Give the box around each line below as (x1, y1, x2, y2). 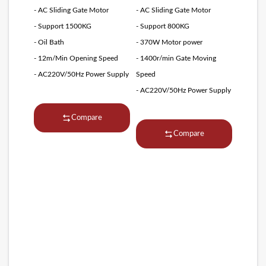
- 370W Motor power (136, 39, 202, 46)
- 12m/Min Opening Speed (34, 55, 119, 62)
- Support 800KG (136, 23, 189, 30)
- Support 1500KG (34, 23, 92, 30)
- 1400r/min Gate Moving (136, 55, 216, 62)
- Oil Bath (34, 39, 65, 46)
